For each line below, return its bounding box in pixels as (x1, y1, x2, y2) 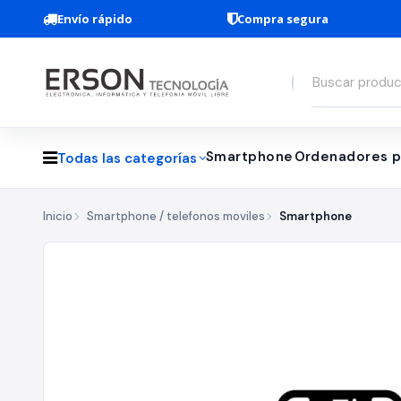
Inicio (43, 209, 73, 224)
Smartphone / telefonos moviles (87, 209, 265, 224)
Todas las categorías (57, 149, 197, 167)
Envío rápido (57, 11, 132, 27)
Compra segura (237, 11, 329, 27)
